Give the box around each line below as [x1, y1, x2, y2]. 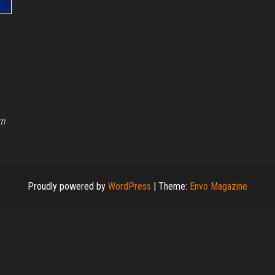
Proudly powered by [28, 180, 108, 193]
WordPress [108, 180, 151, 193]
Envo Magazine [190, 180, 247, 193]
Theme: [158, 180, 190, 193]
